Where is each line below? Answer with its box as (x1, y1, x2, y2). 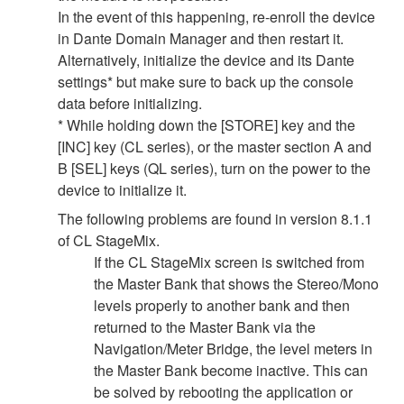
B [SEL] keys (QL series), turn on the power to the (58, 157, 371, 179)
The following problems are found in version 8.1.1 (58, 207, 372, 229)
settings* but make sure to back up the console (58, 70, 353, 92)
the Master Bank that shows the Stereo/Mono (94, 272, 379, 294)
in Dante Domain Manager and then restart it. (58, 27, 344, 49)
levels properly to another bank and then (94, 294, 350, 316)
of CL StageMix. (58, 229, 160, 251)
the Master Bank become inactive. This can (94, 359, 368, 381)
